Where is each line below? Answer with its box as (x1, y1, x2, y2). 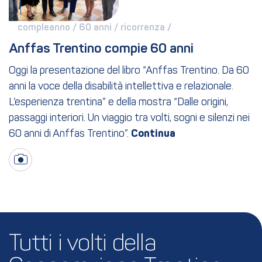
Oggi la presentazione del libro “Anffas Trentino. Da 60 (9, 65, 249, 77)
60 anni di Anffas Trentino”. (9, 129, 129, 140)
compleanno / (18, 23, 79, 33)
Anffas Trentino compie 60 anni (9, 43, 194, 56)
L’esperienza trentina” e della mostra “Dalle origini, (9, 97, 228, 109)
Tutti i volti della (9, 233, 156, 257)
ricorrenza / (120, 23, 174, 33)
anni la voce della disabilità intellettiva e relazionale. (9, 81, 233, 93)
